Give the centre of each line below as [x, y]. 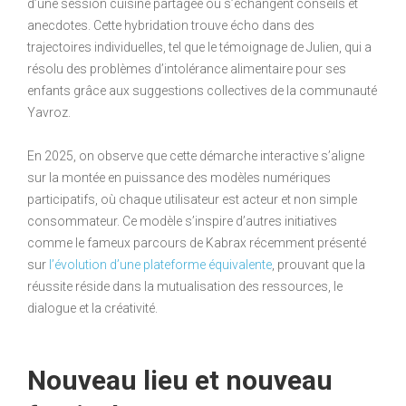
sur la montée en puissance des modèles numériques [179, 177]
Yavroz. [49, 112]
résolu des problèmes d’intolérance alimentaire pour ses [187, 68]
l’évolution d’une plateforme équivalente [160, 264]
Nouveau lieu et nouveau [180, 380]
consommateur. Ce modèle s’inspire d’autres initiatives [182, 221]
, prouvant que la [319, 264]
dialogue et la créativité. [92, 308]
